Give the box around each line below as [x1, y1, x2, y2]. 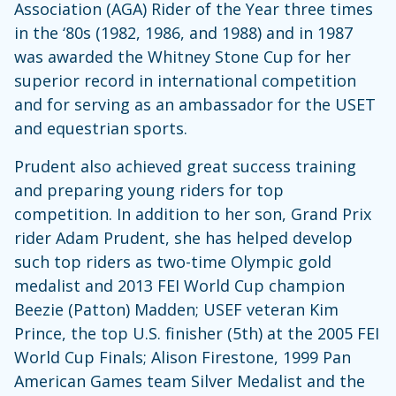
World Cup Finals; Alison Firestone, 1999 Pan [14, 346, 351, 368]
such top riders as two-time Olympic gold [14, 250, 331, 272]
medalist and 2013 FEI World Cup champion [14, 274, 345, 296]
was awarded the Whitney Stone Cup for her [14, 45, 351, 67]
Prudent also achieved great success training [14, 155, 356, 177]
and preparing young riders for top [14, 179, 284, 201]
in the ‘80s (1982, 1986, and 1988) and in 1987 [14, 21, 353, 43]
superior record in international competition [14, 69, 356, 91]
